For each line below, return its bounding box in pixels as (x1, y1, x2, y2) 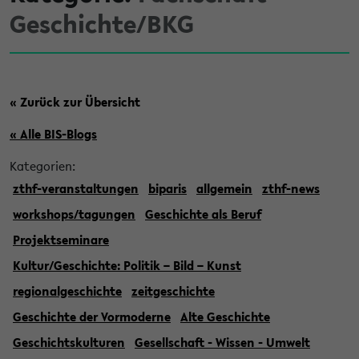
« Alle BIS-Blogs (10, 124, 97, 143)
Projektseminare (13, 230, 109, 248)
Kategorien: (10, 156, 75, 175)
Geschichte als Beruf (145, 204, 261, 223)
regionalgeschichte (13, 281, 122, 300)
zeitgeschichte (131, 281, 215, 300)
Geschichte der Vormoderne (13, 307, 171, 325)
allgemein (196, 179, 252, 197)
